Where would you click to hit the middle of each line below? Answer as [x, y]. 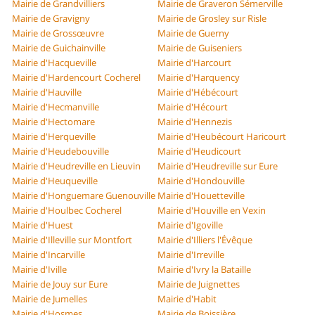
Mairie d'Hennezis [195, 122]
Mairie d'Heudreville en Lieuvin [77, 166]
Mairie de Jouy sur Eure [60, 284]
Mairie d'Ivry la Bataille [204, 270]
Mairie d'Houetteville [201, 196]
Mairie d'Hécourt [193, 107]
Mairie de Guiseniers [200, 48]
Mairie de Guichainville [59, 48]
